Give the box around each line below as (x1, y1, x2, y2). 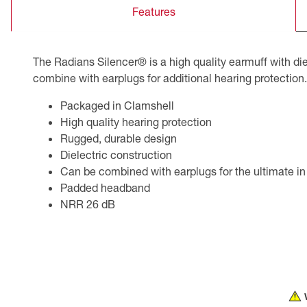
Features (132, 4, 175, 18)
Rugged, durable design (60, 131, 177, 145)
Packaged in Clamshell (60, 98, 174, 112)
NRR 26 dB (60, 197, 115, 210)
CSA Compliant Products (14, 7, 144, 20)
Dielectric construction (60, 147, 172, 161)
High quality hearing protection (60, 114, 212, 128)
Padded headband (60, 180, 150, 194)
